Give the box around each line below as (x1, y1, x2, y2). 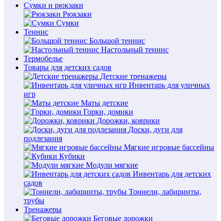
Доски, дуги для (128, 125, 183, 134)
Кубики (59, 152, 85, 160)
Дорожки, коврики (97, 116, 160, 125)
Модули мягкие (86, 161, 138, 169)
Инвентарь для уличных (129, 81, 210, 89)
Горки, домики (83, 108, 133, 116)
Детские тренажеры (100, 72, 167, 80)
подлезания (24, 134, 62, 143)
